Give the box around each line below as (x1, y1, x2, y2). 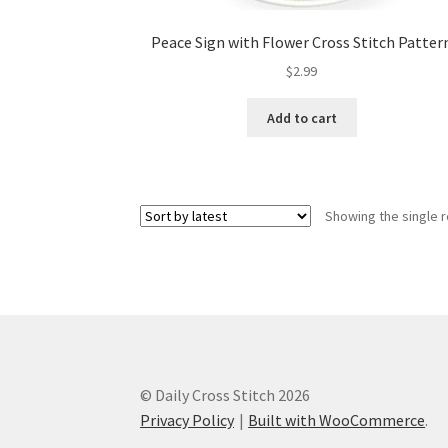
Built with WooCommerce (248, 409, 426, 430)
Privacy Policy (140, 409, 235, 430)
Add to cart (266, 108, 337, 127)
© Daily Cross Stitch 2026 (140, 384, 311, 405)
